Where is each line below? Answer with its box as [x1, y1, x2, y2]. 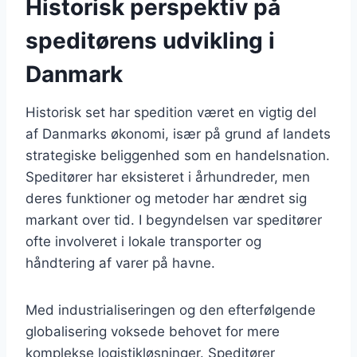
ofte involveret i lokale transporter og [25, 233, 261, 249]
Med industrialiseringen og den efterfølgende [25, 301, 316, 318]
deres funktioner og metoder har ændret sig [25, 190, 307, 206]
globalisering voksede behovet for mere [25, 323, 280, 339]
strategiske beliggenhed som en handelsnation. [25, 147, 330, 163]
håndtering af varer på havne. [25, 254, 215, 271]
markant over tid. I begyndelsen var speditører [25, 211, 322, 228]
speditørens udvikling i [25, 26, 275, 54]
